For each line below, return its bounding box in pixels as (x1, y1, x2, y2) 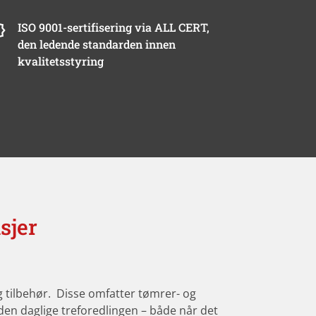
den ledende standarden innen (17, 36, 176, 51)
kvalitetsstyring (17, 53, 104, 68)
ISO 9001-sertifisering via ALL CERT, (17, 19, 209, 35)
